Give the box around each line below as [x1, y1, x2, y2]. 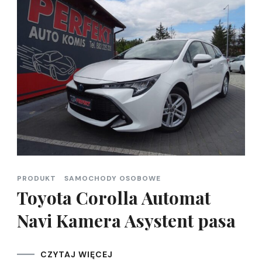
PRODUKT [17, 173, 56, 183]
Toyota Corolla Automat [17, 185, 211, 209]
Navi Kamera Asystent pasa [17, 208, 236, 232]
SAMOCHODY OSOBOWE [64, 173, 161, 183]
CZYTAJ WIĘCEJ [40, 249, 113, 260]
